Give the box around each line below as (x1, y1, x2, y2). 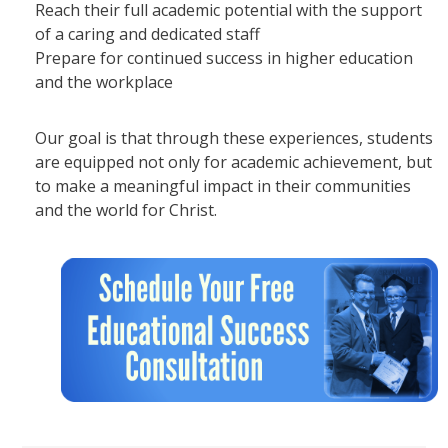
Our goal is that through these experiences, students (34, 127, 433, 150)
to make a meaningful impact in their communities (34, 175, 411, 198)
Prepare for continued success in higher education (34, 47, 413, 70)
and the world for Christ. (34, 199, 217, 222)
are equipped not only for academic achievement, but (34, 151, 432, 174)
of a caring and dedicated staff (34, 23, 260, 46)
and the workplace (34, 71, 173, 94)
